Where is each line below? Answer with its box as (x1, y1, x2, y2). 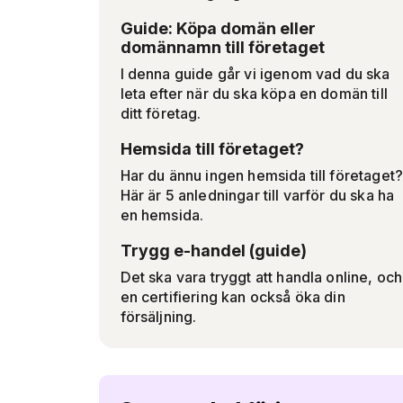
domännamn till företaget (120, 38, 325, 57)
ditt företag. (120, 104, 201, 122)
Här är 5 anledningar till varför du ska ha (120, 186, 395, 204)
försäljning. (120, 308, 197, 326)
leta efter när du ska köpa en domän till (120, 85, 388, 103)
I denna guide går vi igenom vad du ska (120, 65, 390, 83)
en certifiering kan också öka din (120, 288, 345, 306)
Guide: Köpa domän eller (120, 19, 316, 38)
